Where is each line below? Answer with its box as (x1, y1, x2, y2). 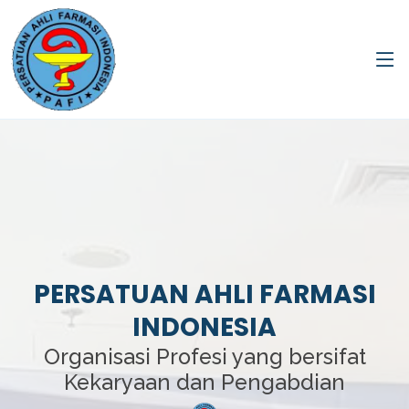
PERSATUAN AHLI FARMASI (33, 277, 376, 312)
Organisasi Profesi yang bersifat (43, 344, 366, 369)
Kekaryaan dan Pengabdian (64, 370, 345, 394)
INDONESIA (132, 309, 277, 345)
